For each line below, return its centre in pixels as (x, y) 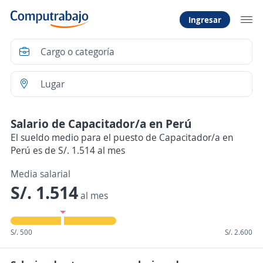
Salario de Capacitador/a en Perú (101, 124)
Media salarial (41, 174)
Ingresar (205, 19)
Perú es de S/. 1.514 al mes (68, 150)
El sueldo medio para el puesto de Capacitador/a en (122, 137)
